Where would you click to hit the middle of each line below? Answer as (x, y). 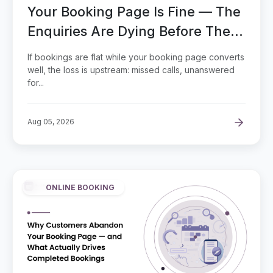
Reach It (54, 50)
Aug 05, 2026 (51, 121)
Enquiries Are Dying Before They (133, 31)
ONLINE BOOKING (80, 186)
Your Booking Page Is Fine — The (134, 11)
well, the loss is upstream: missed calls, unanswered (131, 69)
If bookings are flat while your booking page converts (136, 57)
